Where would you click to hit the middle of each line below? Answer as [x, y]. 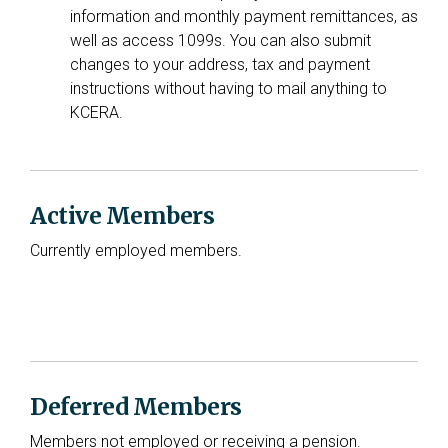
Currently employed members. [136, 250]
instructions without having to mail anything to [228, 88]
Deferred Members [136, 406]
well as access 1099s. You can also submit [220, 40]
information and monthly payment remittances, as [244, 16]
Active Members [122, 215]
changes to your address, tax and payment [220, 64]
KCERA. [96, 112]
